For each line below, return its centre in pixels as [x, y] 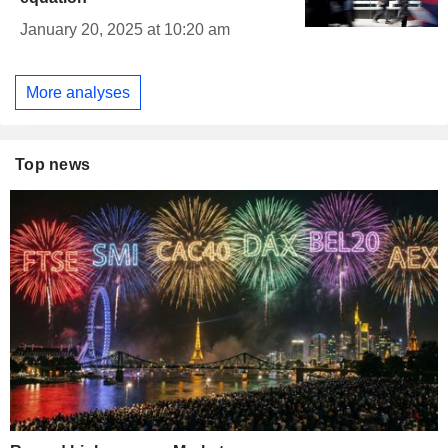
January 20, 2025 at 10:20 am [125, 29]
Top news [53, 165]
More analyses [78, 92]
